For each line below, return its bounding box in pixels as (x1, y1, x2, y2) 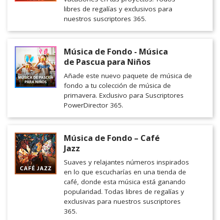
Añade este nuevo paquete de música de (64, 71, 192, 81)
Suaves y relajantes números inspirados (64, 158, 189, 167)
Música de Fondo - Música (64, 46, 168, 57)
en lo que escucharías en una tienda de (64, 167, 186, 177)
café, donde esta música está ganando (64, 177, 186, 187)
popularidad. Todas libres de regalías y (64, 187, 184, 196)
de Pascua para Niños (64, 56, 151, 68)
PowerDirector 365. (64, 101, 123, 110)
